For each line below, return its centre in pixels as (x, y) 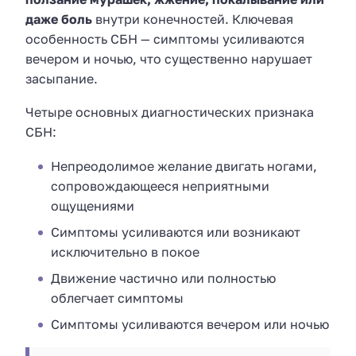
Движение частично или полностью (163, 278)
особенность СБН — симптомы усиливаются (165, 39)
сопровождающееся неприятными (160, 186)
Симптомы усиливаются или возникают (176, 232)
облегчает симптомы (117, 298)
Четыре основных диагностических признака (170, 112)
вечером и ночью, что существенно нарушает (169, 58)
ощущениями (93, 205)
